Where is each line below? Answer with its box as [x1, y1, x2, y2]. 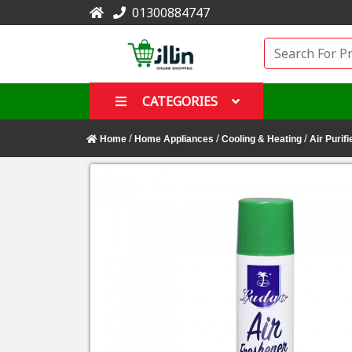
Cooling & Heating [222, 133, 302, 145]
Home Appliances [134, 133, 214, 145]
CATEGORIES [142, 92, 218, 110]
